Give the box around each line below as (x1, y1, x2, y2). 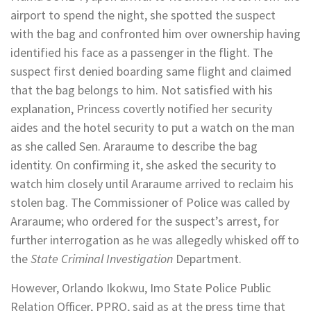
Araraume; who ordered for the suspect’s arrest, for (10, 213, 279, 230)
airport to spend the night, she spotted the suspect (10, 7, 276, 24)
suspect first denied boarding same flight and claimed (10, 63, 292, 80)
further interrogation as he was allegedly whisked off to (10, 232, 299, 249)
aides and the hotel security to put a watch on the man (10, 119, 294, 136)
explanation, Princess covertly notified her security (10, 101, 272, 117)
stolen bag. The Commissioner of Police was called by (10, 194, 289, 211)
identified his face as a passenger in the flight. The (10, 44, 273, 61)
